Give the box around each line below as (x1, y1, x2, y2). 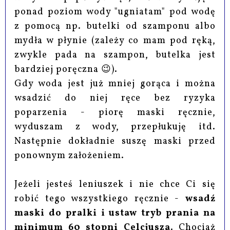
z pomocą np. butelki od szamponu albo (14, 20, 216, 33)
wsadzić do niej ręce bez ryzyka (14, 92, 216, 105)
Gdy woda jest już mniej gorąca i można (14, 78, 216, 91)
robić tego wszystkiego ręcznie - (14, 193, 185, 206)
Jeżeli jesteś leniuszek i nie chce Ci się (14, 178, 216, 191)
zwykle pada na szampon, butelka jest (14, 49, 216, 62)
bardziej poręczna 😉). (14, 63, 118, 76)
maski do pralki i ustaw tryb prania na (14, 207, 216, 220)
